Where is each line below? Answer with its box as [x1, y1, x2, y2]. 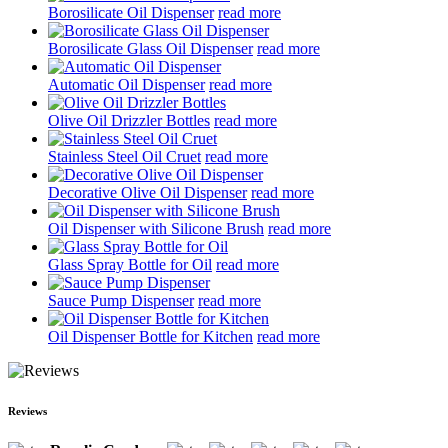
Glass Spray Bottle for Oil [48, 255, 212, 273]
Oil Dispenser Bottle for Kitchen [48, 327, 253, 345]
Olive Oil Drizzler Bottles [48, 111, 210, 129]
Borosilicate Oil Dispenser [48, 3, 214, 21]
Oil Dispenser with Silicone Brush [48, 219, 264, 237]
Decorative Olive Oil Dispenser [48, 183, 247, 201]
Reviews [8, 404, 47, 417]
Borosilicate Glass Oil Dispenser [48, 39, 253, 57]
